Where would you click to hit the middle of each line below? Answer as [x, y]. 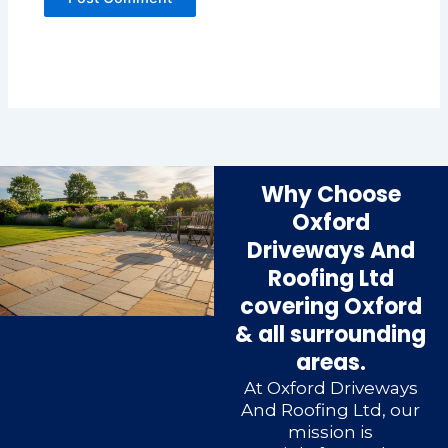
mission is [331, 432]
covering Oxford [330, 307]
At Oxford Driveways [330, 388]
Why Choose [330, 195]
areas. [330, 363]
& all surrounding [331, 335]
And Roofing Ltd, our [331, 410]
